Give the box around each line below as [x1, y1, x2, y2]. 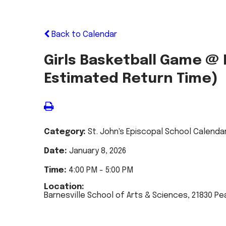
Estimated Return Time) [44, 72, 218, 86]
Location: [44, 183, 84, 191]
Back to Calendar [49, 30, 117, 39]
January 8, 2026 [69, 147, 126, 155]
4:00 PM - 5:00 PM [69, 166, 133, 175]
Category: [44, 128, 88, 136]
